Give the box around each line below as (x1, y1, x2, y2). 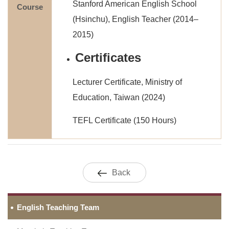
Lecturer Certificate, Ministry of (73, 78, 182, 86)
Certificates (75, 51, 141, 64)
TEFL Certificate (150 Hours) (73, 116, 176, 125)
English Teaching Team (17, 203, 99, 212)
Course (17, 3, 43, 11)
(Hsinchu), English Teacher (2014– (73, 15, 198, 24)
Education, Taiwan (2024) (73, 93, 165, 102)
